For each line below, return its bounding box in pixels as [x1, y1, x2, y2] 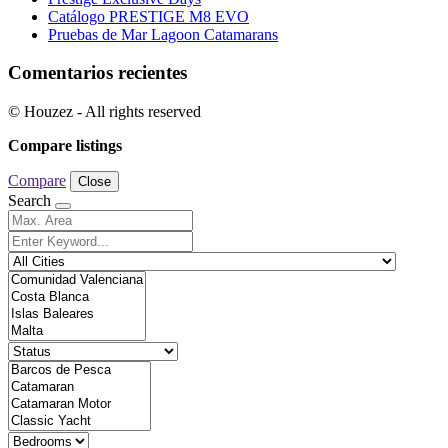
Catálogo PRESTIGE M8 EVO [48, 7, 249, 25]
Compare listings [8, 137, 122, 155]
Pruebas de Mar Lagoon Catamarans [48, 25, 278, 43]
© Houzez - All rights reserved [8, 103, 201, 121]
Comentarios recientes [8, 62, 187, 84]
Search [8, 192, 55, 210]
